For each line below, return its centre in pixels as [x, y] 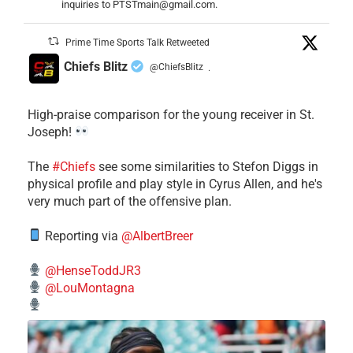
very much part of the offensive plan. [130, 201]
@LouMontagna [90, 288]
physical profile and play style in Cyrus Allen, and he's [175, 184]
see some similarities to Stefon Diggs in [207, 166]
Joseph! [51, 132]
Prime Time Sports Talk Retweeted [138, 42]
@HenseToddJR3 [93, 270]
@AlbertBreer [158, 236]
